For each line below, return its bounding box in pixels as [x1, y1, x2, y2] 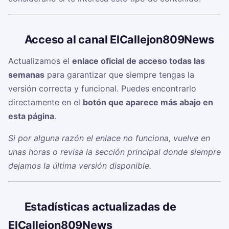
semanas [8, 70, 44, 80]
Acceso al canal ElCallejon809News [24, 33, 214, 47]
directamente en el [8, 97, 83, 108]
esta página [8, 111, 54, 122]
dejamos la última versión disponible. [8, 161, 151, 171]
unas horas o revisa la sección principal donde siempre [8, 147, 221, 157]
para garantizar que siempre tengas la [44, 70, 194, 80]
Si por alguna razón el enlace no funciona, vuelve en [8, 133, 210, 144]
